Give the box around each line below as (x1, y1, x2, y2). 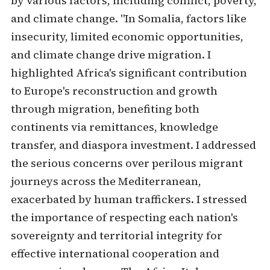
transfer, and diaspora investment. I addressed (10, 137, 256, 152)
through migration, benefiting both (10, 101, 199, 116)
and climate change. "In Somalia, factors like (10, 11, 246, 26)
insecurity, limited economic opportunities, (10, 29, 243, 44)
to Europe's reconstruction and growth (10, 83, 218, 98)
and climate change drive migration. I (10, 47, 211, 62)
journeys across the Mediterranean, (10, 174, 201, 189)
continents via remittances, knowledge (10, 119, 218, 134)
